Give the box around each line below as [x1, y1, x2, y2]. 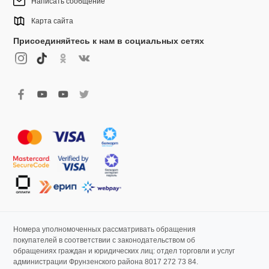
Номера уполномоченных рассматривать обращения [13, 225, 196, 234]
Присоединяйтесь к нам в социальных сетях [13, 36, 205, 46]
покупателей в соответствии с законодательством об [13, 236, 196, 245]
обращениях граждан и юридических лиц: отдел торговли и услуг [13, 247, 235, 256]
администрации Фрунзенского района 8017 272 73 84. [13, 258, 199, 267]
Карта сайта [31, 17, 74, 25]
